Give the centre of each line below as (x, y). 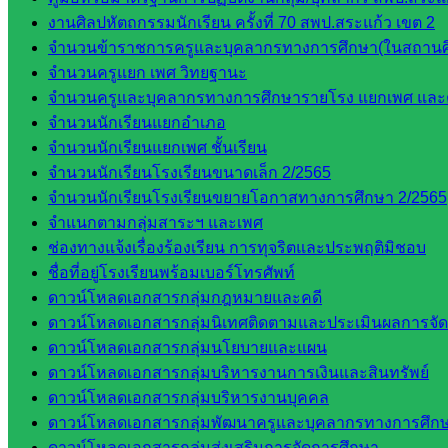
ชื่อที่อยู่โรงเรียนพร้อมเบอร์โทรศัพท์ (171, 272)
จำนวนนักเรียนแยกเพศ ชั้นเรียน (157, 147)
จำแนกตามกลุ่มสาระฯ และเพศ (155, 222)
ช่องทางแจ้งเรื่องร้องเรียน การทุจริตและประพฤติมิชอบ (237, 247)
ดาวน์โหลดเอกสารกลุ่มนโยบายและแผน (187, 347)
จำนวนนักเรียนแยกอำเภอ (137, 122)
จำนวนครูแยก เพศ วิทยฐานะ (147, 72)
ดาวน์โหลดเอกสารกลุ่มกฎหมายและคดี (185, 297)
